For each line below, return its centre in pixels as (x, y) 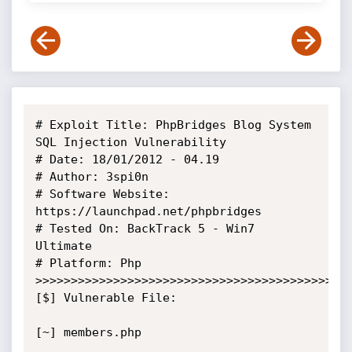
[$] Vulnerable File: (106, 298)
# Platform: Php (88, 263)
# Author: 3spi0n (92, 177)
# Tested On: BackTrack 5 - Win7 (145, 229)
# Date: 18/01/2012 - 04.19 (127, 159)
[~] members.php (88, 332)
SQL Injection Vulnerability (130, 142)
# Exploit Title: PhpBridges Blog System (173, 125)
